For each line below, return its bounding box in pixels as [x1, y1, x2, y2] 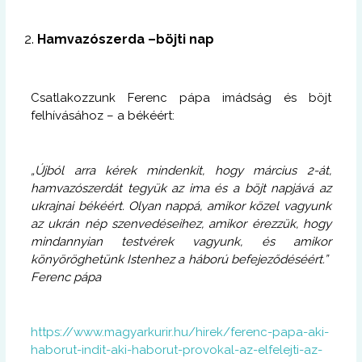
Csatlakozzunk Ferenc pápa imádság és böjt [31, 90, 331, 105]
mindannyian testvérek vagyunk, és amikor [31, 234, 331, 249]
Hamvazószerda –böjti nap [37, 31, 215, 47]
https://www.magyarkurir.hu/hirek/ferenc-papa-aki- [31, 324, 330, 339]
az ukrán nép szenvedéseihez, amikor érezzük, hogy [31, 216, 331, 231]
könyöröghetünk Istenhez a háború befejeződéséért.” [31, 251, 328, 267]
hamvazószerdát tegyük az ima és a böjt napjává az [31, 180, 331, 196]
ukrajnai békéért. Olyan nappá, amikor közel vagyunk [31, 198, 331, 213]
